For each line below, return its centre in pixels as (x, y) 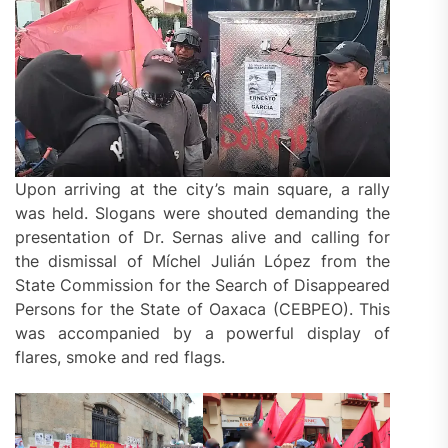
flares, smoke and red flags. (120, 356)
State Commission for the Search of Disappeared (203, 284)
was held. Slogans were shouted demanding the (203, 212)
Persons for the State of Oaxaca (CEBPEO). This (203, 308)
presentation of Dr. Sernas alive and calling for (203, 236)
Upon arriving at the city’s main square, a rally (203, 188)
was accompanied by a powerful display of (203, 332)
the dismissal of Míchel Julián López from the (203, 260)
